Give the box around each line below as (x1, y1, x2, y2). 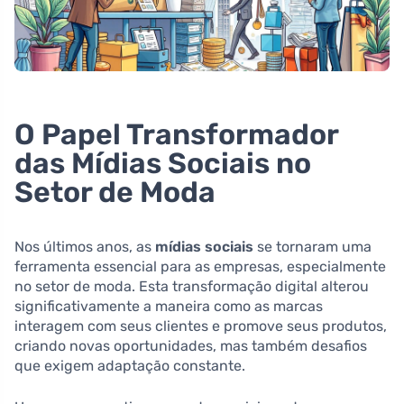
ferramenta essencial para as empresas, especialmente (14, 257, 386, 275)
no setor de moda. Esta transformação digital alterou (14, 277, 369, 295)
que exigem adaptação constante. (14, 356, 245, 374)
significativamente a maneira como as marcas (14, 297, 323, 315)
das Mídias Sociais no (14, 145, 311, 180)
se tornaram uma (253, 237, 372, 255)
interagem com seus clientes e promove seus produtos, (14, 317, 387, 335)
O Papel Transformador (14, 116, 338, 151)
